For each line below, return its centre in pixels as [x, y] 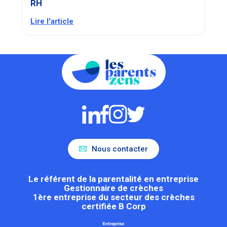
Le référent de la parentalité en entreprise [113, 179]
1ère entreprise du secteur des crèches [113, 197]
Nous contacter [120, 149]
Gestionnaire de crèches [113, 188]
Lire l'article [52, 22]
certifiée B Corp [113, 206]
